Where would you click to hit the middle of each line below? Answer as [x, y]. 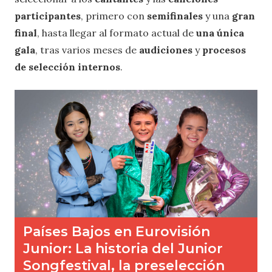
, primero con [114, 15]
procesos [224, 49]
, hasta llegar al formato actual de [117, 32]
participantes [48, 15]
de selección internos [67, 66]
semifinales [175, 15]
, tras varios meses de [87, 49]
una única [220, 32]
